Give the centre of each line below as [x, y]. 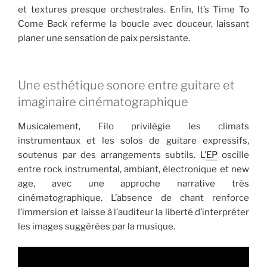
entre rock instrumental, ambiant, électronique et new [133, 169]
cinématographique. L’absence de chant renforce [133, 198]
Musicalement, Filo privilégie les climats [133, 126]
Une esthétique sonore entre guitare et [126, 85]
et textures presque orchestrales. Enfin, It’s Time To [133, 10]
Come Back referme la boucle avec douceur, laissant [133, 24]
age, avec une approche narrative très [133, 183]
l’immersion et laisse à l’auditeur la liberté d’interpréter [133, 212]
